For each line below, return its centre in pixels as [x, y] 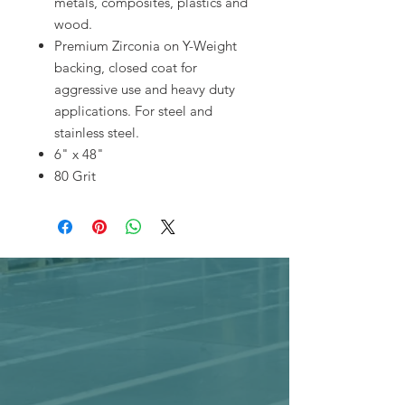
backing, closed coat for [126, 67]
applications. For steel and [133, 111]
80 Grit [75, 176]
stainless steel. [97, 132]
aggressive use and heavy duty [145, 89]
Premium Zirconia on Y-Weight [146, 46]
